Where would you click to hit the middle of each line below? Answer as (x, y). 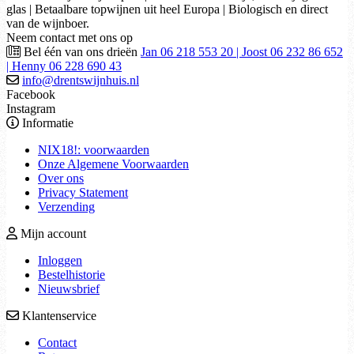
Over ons (61, 178)
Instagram (31, 108)
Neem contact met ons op (70, 37)
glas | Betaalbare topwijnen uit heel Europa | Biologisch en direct (167, 9)
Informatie (46, 122)
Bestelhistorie (72, 274)
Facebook (31, 94)
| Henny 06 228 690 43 (64, 66)
